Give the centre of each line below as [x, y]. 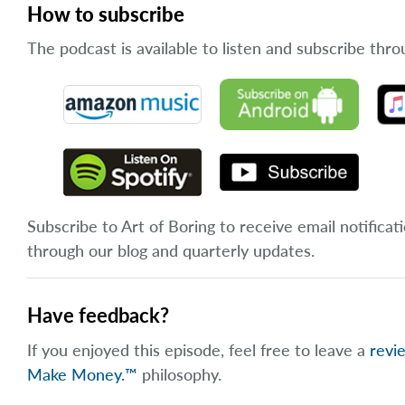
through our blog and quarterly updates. [171, 251]
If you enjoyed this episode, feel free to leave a [198, 350]
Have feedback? [98, 316]
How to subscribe [106, 14]
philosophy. [179, 375]
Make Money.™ [82, 375]
